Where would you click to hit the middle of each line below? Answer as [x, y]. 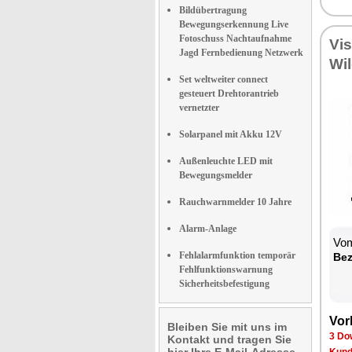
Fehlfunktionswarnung [226, 269]
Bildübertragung [213, 10]
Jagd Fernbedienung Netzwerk [241, 53]
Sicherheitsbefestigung [224, 284]
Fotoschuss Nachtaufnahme [235, 38]
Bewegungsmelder [216, 175]
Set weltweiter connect [224, 79]
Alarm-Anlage [208, 229]
